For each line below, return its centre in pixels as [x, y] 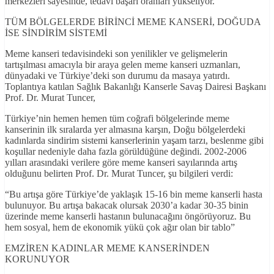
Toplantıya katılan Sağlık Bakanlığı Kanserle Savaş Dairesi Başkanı [135, 87]
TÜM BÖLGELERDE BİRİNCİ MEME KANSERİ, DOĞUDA [133, 22]
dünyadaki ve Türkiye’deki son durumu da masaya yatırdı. [117, 76]
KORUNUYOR [37, 259]
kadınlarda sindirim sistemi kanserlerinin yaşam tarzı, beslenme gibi [134, 141]
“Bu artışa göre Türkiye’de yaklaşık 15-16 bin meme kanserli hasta [134, 194]
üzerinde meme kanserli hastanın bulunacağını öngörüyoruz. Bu [128, 217]
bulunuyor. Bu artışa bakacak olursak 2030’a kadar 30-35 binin [127, 206]
